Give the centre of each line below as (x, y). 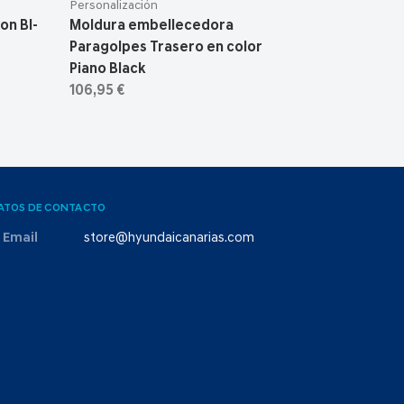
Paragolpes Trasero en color (166, 48)
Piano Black (107, 70)
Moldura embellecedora (151, 27)
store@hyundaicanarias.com (169, 239)
